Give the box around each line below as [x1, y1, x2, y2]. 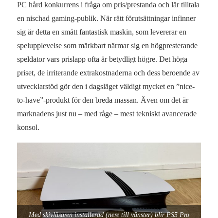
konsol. [17, 123, 39, 132]
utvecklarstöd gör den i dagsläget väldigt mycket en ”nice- [17, 82, 195, 91]
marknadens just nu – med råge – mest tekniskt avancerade [17, 109, 197, 118]
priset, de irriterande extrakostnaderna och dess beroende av [17, 69, 200, 77]
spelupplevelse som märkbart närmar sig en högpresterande [17, 41, 198, 50]
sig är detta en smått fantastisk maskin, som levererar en [17, 28, 186, 36]
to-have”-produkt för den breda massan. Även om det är [17, 96, 188, 105]
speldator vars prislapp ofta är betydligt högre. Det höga [17, 55, 187, 64]
